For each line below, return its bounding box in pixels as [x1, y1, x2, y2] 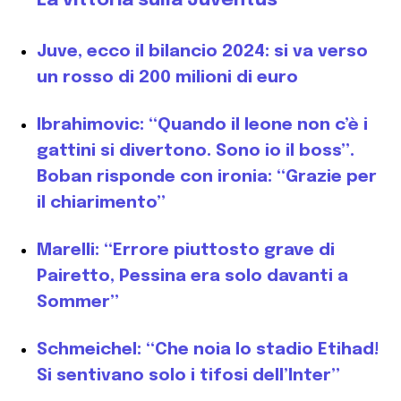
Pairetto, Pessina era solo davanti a [37, 268, 348, 286]
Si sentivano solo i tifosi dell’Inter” [37, 367, 340, 385]
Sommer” [37, 294, 119, 311]
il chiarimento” [37, 194, 166, 212]
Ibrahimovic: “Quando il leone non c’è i [37, 116, 368, 134]
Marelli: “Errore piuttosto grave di [37, 242, 335, 260]
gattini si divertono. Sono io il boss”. [37, 142, 354, 160]
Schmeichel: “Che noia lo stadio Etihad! [37, 341, 380, 359]
